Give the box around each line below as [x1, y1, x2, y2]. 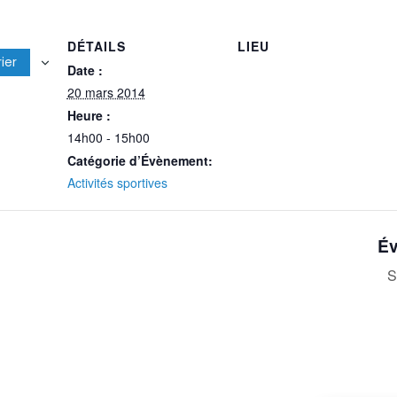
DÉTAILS [66, 37, 126, 55]
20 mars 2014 [66, 83, 145, 101]
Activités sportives [66, 174, 167, 191]
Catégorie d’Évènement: [66, 152, 213, 169]
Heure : [66, 106, 111, 124]
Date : [66, 61, 103, 79]
